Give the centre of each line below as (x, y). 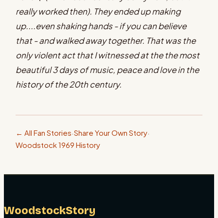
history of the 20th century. (69, 84)
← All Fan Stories (44, 132)
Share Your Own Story (111, 132)
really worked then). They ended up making (98, 11)
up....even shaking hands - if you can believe (101, 26)
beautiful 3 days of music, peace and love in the (107, 69)
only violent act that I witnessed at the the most (108, 55)
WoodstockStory (50, 210)
